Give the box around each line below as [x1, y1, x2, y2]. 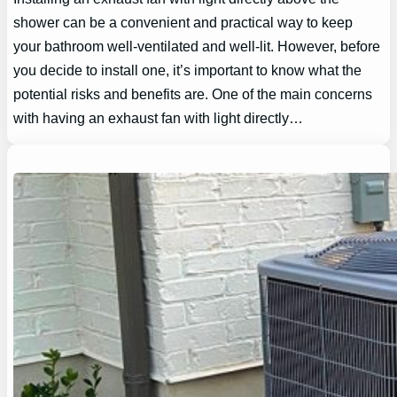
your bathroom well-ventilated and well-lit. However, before [13, 37, 381, 54]
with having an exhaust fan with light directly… [13, 109, 304, 126]
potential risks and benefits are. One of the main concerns [13, 85, 373, 102]
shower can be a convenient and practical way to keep [13, 13, 354, 30]
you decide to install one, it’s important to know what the [13, 61, 362, 78]
